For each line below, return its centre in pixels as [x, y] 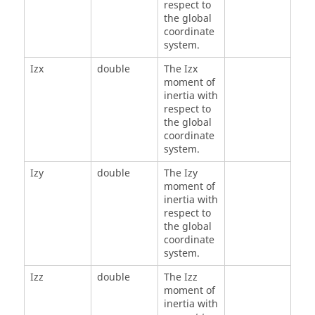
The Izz [180, 278]
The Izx [180, 70]
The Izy [180, 174]
